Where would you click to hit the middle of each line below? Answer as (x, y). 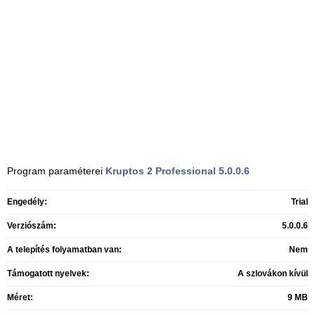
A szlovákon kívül (273, 274)
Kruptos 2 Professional (161, 171)
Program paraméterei (56, 171)
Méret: (20, 297)
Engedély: (27, 202)
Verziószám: (32, 226)
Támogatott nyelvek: (48, 274)
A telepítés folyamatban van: (64, 250)
